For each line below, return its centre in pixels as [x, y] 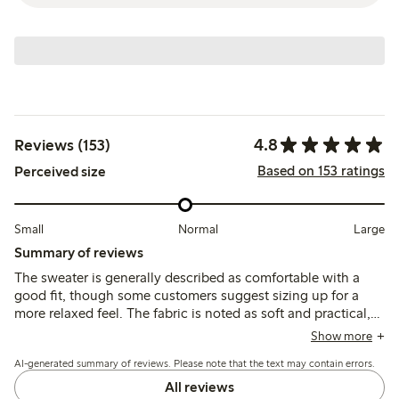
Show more [341, 337]
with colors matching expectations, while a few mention [185, 331]
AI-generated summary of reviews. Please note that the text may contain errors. [195, 364]
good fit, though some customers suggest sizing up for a [187, 296]
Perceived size [60, 172]
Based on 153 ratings [321, 170]
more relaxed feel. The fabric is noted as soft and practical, [192, 313]
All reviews [199, 387]
